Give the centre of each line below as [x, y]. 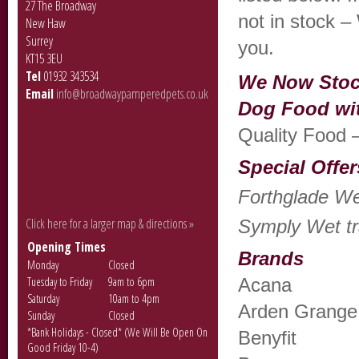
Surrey [39, 41]
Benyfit [267, 338]
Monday [43, 265]
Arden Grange [298, 311]
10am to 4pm [134, 298]
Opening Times [67, 247]
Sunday [41, 315]
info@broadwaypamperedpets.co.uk [132, 94]
